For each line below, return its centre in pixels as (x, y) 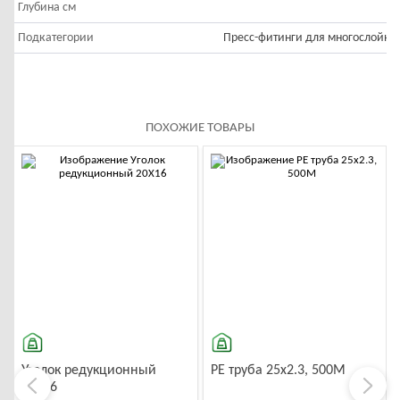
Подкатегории (56, 38)
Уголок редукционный (89, 370)
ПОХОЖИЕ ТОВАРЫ (200, 128)
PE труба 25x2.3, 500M (278, 370)
